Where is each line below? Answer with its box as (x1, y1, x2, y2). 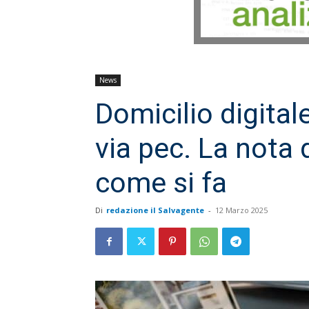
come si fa (95, 166, 227, 200)
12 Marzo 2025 (215, 205, 268, 216)
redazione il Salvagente (106, 205, 204, 216)
